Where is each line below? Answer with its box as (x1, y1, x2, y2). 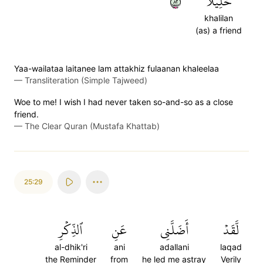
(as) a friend (195, 25, 242, 35)
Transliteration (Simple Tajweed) (25, 75, 147, 85)
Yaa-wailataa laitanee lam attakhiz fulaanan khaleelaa (14, 63, 219, 73)
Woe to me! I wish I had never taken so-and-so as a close (14, 97, 233, 107)
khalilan (204, 13, 233, 23)
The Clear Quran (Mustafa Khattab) (25, 121, 160, 131)
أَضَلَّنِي (160, 218, 188, 242)
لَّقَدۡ (223, 218, 239, 242)
